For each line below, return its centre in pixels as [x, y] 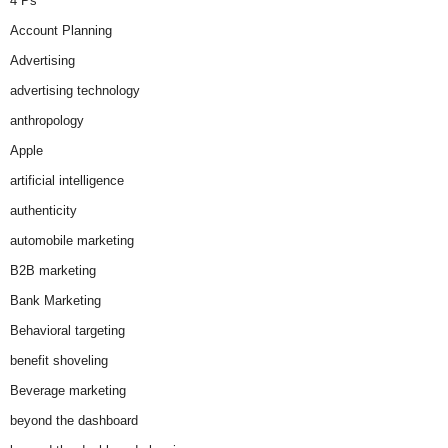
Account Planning [61, 31]
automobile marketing [72, 241]
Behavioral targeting [67, 331]
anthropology [47, 121]
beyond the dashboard [74, 421]
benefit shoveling [59, 361]
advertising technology [75, 91]
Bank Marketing [55, 301]
